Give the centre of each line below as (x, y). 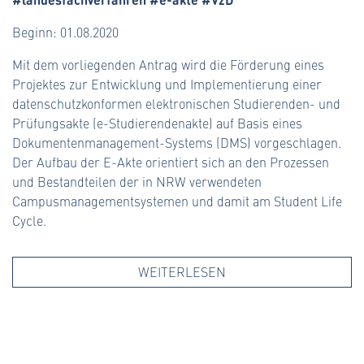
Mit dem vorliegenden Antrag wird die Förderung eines (168, 65)
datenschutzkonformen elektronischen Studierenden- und (176, 104)
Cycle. (29, 221)
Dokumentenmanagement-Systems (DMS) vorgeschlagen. (177, 143)
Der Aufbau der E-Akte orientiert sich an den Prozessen (171, 162)
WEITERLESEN (182, 272)
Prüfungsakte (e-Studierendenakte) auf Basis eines (157, 123)
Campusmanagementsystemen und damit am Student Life (177, 201)
